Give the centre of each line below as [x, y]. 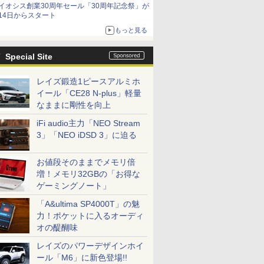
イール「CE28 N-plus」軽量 [89, 93]
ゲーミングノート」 [74, 186]
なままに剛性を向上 [74, 105]
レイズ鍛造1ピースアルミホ [88, 81]
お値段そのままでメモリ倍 [86, 162]
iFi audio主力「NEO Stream [88, 123]
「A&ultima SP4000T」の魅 [88, 204]
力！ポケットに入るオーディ [90, 216]
